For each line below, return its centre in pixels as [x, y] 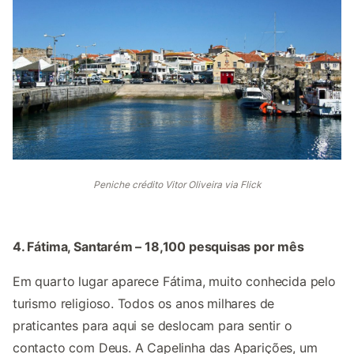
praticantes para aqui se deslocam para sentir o [153, 326]
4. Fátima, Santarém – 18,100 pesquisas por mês [158, 247]
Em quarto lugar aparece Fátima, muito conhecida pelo [174, 282]
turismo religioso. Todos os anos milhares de [144, 304]
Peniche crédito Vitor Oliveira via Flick [177, 185]
